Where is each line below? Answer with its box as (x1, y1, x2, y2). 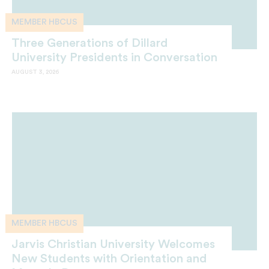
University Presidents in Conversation (11, 51, 217, 64)
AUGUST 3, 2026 (11, 68, 59, 75)
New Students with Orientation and (11, 253, 207, 265)
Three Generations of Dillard (11, 37, 168, 49)
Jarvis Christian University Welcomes (11, 238, 215, 251)
